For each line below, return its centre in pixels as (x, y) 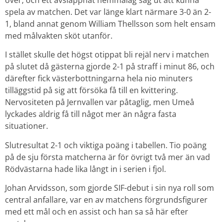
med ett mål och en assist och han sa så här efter (97, 212)
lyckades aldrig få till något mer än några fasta (91, 114)
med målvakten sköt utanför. (59, 36)
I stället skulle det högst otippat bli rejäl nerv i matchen (107, 55)
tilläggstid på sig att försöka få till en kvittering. (91, 90)
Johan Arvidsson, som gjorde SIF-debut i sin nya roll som (110, 188)
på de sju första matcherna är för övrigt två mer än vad (108, 157)
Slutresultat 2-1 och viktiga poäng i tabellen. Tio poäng (106, 145)
